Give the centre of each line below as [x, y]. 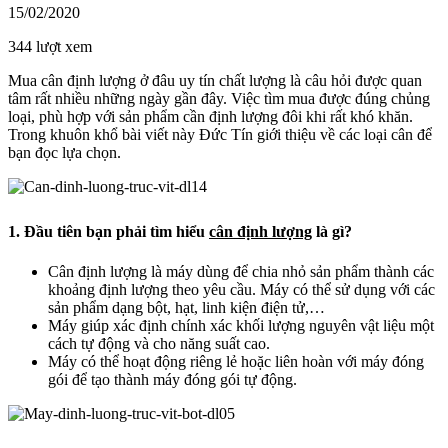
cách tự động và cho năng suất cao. [159, 344]
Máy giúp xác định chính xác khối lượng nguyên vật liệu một [241, 326]
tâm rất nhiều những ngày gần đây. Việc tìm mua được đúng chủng [219, 99]
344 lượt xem [50, 47]
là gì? [332, 232]
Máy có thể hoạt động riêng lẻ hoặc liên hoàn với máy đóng [236, 362]
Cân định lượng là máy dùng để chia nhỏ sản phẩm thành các [241, 272]
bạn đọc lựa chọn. [64, 153]
